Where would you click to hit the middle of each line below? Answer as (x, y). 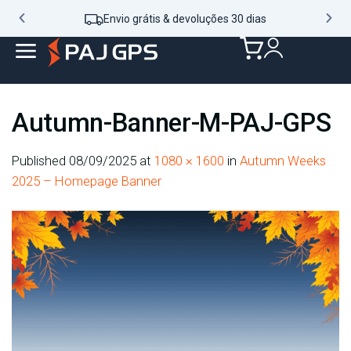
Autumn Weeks (283, 161)
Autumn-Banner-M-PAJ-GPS (172, 122)
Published (40, 161)
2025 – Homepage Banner (87, 181)
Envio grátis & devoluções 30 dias (185, 19)
